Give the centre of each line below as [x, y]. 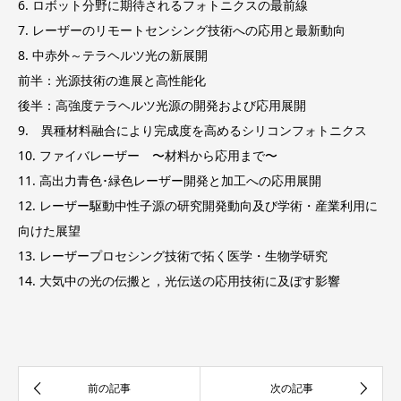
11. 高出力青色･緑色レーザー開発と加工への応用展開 [170, 180]
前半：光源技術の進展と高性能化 [112, 80]
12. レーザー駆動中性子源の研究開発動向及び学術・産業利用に [198, 205]
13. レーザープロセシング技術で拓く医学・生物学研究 [173, 255]
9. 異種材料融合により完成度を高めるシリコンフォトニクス [192, 130]
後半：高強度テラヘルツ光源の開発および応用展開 [162, 105]
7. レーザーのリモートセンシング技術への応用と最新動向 [182, 30]
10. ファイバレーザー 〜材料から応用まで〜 [148, 155]
